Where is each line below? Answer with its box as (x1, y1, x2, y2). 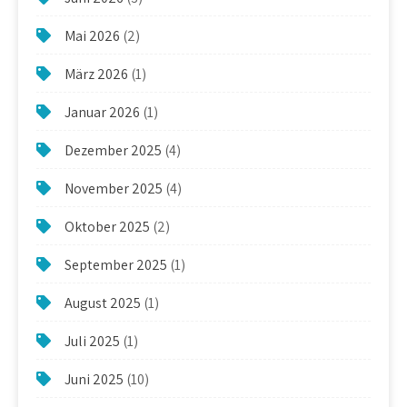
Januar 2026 (65, 102, 140, 122)
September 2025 (65, 254, 167, 274)
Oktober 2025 (65, 216, 150, 236)
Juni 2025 (65, 369, 124, 389)
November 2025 (65, 178, 163, 198)
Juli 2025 (65, 331, 120, 351)
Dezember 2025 (65, 140, 162, 160)
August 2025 (65, 293, 141, 313)
